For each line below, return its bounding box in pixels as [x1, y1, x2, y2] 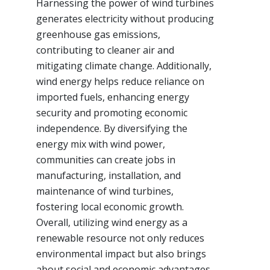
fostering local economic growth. [36, 199, 184, 213]
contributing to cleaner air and [36, 43, 174, 57]
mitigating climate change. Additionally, [36, 58, 212, 72]
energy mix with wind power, [36, 137, 165, 151]
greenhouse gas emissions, [36, 27, 160, 41]
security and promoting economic [36, 105, 187, 119]
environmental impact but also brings [36, 246, 206, 260]
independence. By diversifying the [36, 121, 187, 135]
